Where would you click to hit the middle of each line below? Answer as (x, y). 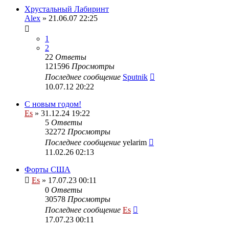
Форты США (48, 169)
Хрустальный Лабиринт (67, 9)
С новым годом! (53, 104)
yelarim (135, 142)
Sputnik (135, 77)
